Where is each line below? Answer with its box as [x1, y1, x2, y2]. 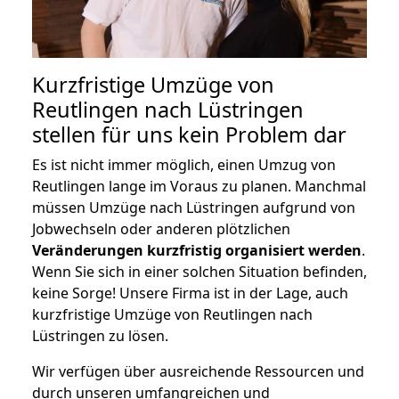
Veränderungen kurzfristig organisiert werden [32, 240, 362, 260]
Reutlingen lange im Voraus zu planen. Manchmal [32, 175, 366, 196]
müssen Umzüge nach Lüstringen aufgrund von [32, 197, 355, 217]
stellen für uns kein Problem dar [32, 119, 346, 149]
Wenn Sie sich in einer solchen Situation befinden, [32, 261, 367, 281]
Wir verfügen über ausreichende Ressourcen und [32, 361, 364, 381]
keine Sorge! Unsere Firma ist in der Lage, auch [32, 282, 348, 303]
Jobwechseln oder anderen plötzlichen [32, 218, 290, 239]
